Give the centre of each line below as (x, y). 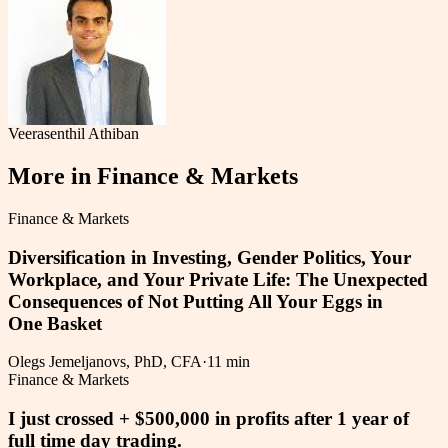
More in (52, 176)
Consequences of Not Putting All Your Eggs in (195, 301)
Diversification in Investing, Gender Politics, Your (209, 257)
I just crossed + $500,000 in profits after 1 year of (208, 419)
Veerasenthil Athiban (73, 134)
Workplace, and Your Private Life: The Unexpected (218, 279)
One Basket (55, 323)
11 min (228, 362)
